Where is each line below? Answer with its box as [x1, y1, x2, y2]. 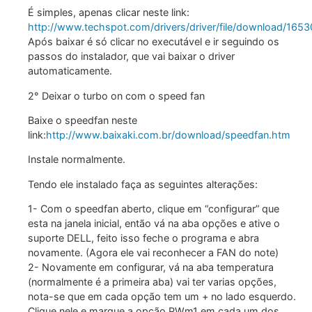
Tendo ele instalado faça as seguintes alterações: [28, 178, 258, 190]
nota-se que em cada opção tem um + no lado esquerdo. [28, 290, 296, 303]
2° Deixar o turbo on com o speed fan [28, 89, 205, 102]
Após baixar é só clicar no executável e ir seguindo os [28, 36, 279, 48]
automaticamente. [28, 65, 112, 77]
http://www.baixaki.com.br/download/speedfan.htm [46, 129, 290, 141]
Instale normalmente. [28, 153, 125, 166]
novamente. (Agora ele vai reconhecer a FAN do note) [28, 247, 279, 259]
